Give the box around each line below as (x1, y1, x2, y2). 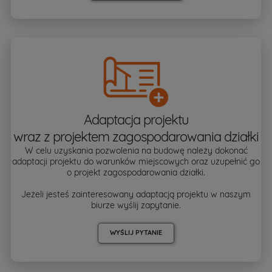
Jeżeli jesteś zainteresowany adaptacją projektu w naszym (21, 188, 251, 200)
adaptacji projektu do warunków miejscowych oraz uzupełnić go (12, 155, 260, 167)
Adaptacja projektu (83, 110, 189, 128)
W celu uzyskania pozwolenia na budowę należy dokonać (24, 144, 248, 156)
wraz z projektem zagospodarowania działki (13, 127, 259, 145)
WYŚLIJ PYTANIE (110, 228, 162, 237)
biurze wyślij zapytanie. (91, 199, 181, 211)
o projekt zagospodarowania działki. (67, 166, 205, 178)
